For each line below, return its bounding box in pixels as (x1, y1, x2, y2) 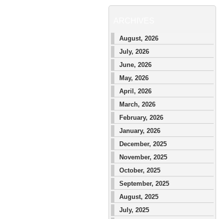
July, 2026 (119, 48, 149, 55)
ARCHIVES (113, 17, 154, 25)
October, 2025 (119, 167, 160, 174)
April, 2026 (119, 88, 152, 95)
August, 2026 (119, 35, 158, 42)
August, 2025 (119, 193, 158, 200)
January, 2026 (119, 127, 160, 134)
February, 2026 (119, 114, 163, 121)
